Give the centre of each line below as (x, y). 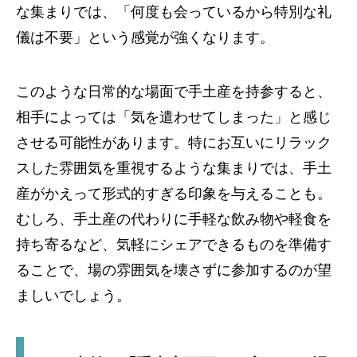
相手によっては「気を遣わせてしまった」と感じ (174, 117)
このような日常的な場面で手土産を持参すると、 (174, 92)
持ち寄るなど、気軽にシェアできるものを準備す (174, 245)
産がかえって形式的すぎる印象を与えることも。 (174, 194)
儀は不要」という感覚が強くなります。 (145, 37)
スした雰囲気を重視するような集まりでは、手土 (174, 168)
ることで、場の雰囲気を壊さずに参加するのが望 (174, 270)
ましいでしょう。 (73, 296)
